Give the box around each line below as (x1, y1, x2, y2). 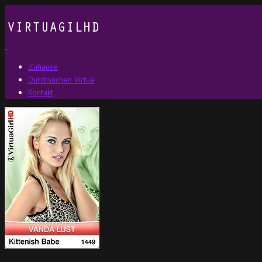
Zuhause (28, 61, 58, 72)
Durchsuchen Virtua (28, 74, 94, 85)
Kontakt (28, 87, 53, 98)
